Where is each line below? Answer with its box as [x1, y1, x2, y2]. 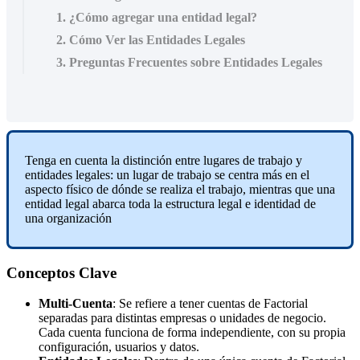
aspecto [25, 182, 63, 196]
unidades [219, 311, 264, 325]
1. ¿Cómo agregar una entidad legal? [56, 10, 257, 24]
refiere [135, 297, 167, 311]
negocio [283, 311, 323, 325]
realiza [160, 182, 193, 196]
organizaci [47, 211, 99, 225]
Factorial [264, 297, 308, 311]
